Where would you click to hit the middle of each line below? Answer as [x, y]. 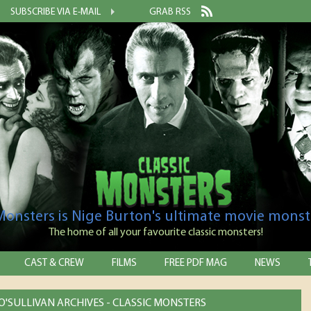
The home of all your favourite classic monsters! [155, 233]
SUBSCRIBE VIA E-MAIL [56, 12]
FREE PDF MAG [196, 263]
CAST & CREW [54, 263]
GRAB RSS [170, 12]
